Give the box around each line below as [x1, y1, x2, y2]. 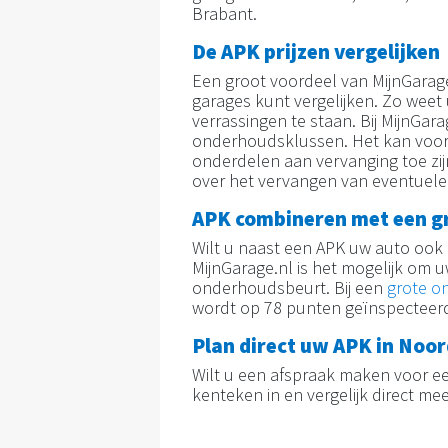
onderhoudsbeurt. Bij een [192, 276, 387, 300]
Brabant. [192, 2, 261, 26]
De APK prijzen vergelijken [192, 38, 440, 66]
